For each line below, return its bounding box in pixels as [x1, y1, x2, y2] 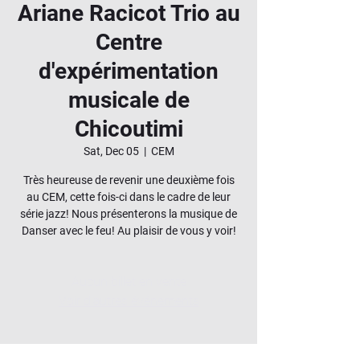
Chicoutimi [74, 116, 183, 142]
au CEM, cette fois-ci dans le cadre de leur [27, 190, 231, 203]
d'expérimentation [39, 58, 219, 84]
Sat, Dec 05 [83, 145, 139, 157]
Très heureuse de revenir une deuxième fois [22, 174, 235, 186]
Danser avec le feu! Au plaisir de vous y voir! [21, 224, 236, 237]
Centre [95, 29, 162, 55]
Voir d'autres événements [58, 293, 199, 309]
